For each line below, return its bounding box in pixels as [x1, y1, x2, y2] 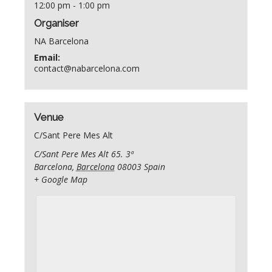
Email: [33, 51, 60, 63]
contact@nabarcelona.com [33, 62, 140, 74]
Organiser [33, 16, 79, 29]
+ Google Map [33, 174, 87, 186]
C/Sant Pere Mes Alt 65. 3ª [33, 148, 134, 160]
